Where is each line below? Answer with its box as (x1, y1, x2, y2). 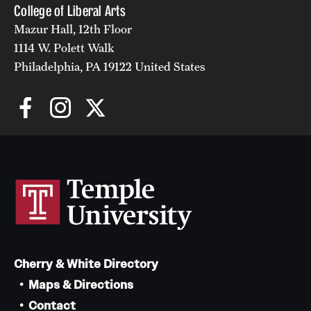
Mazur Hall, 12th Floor (14, 22, 132, 36)
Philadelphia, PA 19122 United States (14, 59, 205, 74)
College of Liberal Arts (14, 1, 126, 19)
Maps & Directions (28, 277, 133, 292)
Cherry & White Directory (14, 256, 158, 271)
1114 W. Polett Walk (14, 40, 115, 55)
